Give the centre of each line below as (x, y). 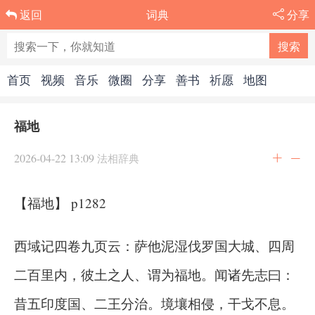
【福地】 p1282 (60, 203)
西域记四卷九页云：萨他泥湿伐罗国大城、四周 (154, 246)
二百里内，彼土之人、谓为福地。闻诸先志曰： (154, 275)
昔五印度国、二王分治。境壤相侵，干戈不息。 (154, 303)
